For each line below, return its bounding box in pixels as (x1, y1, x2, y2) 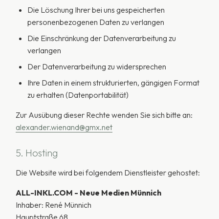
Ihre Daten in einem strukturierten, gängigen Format (27, 78, 199, 88)
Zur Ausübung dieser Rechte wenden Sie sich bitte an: (16, 110, 193, 120)
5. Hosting (16, 147, 58, 159)
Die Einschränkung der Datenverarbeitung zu (27, 33, 176, 43)
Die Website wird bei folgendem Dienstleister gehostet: (16, 168, 200, 177)
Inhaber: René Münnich (16, 200, 91, 210)
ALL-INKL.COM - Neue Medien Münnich (16, 188, 161, 197)
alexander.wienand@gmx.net (16, 122, 112, 132)
